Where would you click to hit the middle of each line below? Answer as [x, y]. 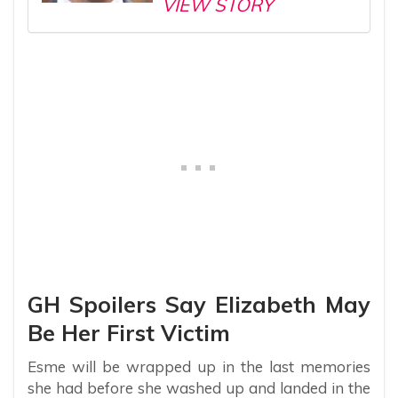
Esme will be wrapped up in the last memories [199, 367]
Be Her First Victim [129, 333]
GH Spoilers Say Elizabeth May [199, 305]
